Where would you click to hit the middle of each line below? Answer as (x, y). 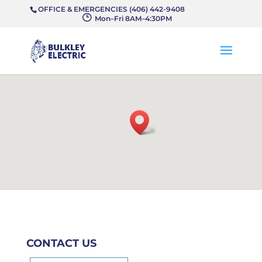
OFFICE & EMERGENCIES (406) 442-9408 (135, 9)
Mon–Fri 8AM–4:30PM (132, 18)
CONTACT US (61, 243)
